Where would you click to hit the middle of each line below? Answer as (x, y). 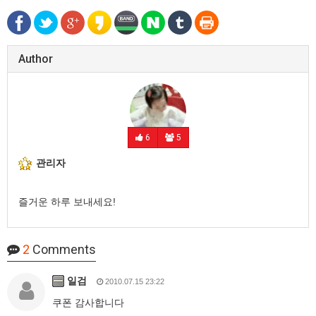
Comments (63, 249)
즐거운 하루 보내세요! (67, 201)
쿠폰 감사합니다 (88, 302)
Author (36, 59)
